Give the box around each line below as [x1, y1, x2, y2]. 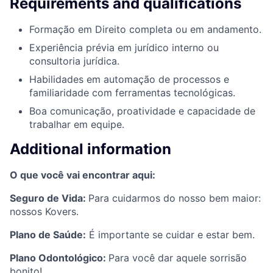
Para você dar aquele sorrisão [108, 252, 247, 264]
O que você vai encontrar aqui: [10, 169, 155, 182]
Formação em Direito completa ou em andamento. [29, 23, 261, 35]
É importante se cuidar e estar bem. [86, 229, 255, 241]
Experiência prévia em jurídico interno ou [29, 41, 219, 54]
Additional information [10, 140, 171, 158]
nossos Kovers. [10, 205, 79, 218]
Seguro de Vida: [10, 192, 88, 205]
